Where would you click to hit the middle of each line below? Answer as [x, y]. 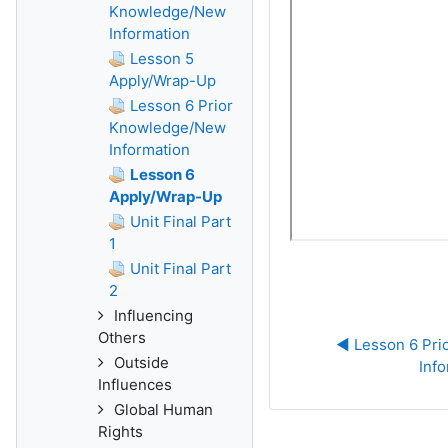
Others [122, 337]
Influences [135, 384]
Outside [141, 362]
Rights [120, 431]
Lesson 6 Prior [181, 105]
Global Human [163, 409]
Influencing [153, 315]
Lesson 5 [162, 58]
